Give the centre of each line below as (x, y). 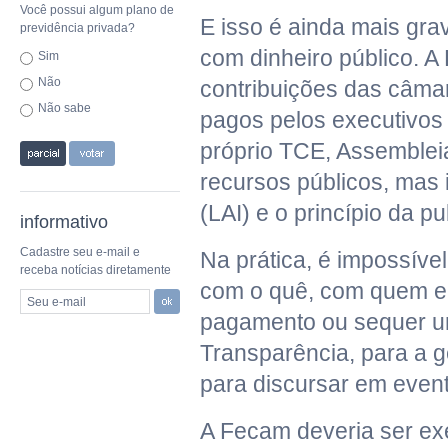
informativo (64, 222)
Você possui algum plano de (97, 10)
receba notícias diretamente (95, 270)
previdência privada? (77, 28)
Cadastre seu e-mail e (80, 252)
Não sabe (64, 108)
